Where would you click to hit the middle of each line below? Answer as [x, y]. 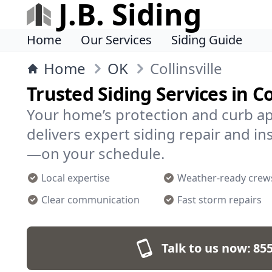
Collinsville [186, 68]
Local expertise [76, 178]
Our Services [116, 40]
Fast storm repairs [219, 200]
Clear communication [90, 200]
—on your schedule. [96, 153]
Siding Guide [207, 40]
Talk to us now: [206, 248]
